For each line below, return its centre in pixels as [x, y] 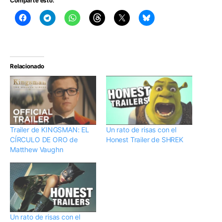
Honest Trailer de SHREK [145, 140]
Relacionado [27, 66]
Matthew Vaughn [37, 150]
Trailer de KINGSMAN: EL [50, 130]
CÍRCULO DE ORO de [44, 140]
